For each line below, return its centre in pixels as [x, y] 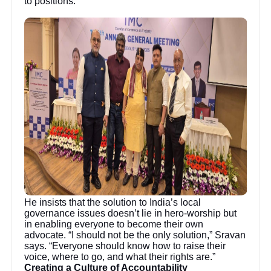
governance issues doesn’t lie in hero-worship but [131, 213]
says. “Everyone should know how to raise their [125, 246]
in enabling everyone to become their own [114, 224]
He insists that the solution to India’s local [113, 202]
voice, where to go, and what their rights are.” [120, 256]
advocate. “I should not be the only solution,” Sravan [135, 235]
